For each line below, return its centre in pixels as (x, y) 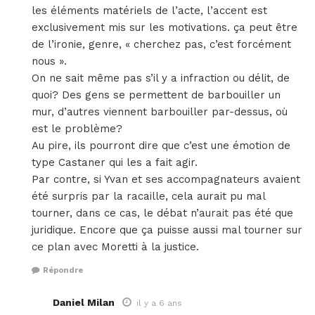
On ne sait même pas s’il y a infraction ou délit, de (161, 78)
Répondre (63, 270)
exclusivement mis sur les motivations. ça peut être (165, 28)
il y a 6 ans (159, 303)
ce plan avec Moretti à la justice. (115, 247)
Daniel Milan (84, 302)
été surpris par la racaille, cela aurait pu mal (148, 197)
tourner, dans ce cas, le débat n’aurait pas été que (162, 213)
